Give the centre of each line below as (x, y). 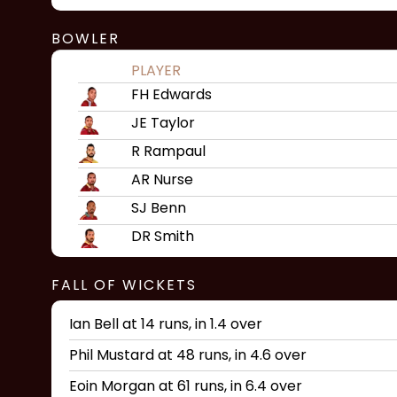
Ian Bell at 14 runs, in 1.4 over (166, 324)
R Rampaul (168, 151)
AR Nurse (162, 179)
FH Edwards (171, 94)
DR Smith (163, 236)
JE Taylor (163, 123)
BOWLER (86, 39)
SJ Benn (159, 208)
